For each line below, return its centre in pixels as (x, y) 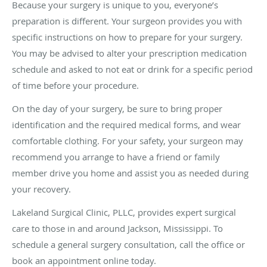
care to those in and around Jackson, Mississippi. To (117, 228)
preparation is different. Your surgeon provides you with (127, 21)
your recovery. (41, 189)
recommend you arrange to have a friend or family (116, 156)
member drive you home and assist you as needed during (130, 173)
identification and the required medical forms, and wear (126, 124)
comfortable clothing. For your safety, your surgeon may (128, 140)
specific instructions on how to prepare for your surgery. (127, 37)
